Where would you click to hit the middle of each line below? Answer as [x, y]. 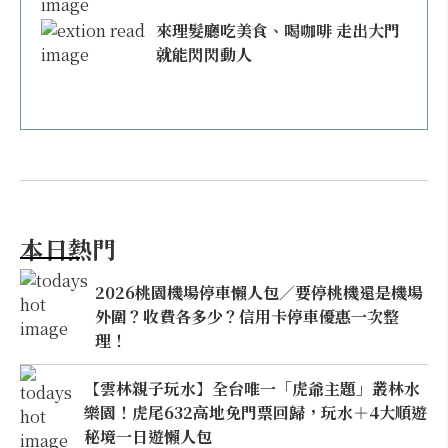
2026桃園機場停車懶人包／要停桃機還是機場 [259, 292]
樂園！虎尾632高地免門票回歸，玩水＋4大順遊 [255, 412]
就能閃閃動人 [204, 54]
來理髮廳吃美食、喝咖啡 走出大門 [278, 30]
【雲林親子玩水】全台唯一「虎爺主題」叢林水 [251, 388]
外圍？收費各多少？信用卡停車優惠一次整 [247, 316]
